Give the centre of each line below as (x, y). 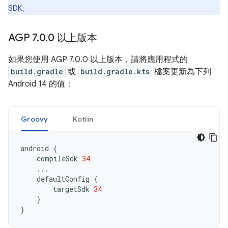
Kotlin (83, 119)
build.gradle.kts (115, 72)
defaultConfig (63, 179)
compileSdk (57, 159)
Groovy (35, 119)
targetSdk (71, 189)
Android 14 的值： (41, 84)
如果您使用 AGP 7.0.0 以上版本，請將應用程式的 (98, 60)
